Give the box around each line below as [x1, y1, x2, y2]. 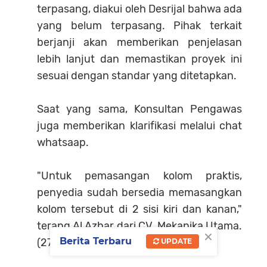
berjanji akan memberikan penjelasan [37, 35, 242, 49]
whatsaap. [37, 135, 89, 149]
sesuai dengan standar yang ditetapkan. [37, 69, 237, 82]
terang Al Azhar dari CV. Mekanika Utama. [37, 219, 242, 232]
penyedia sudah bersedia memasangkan [37, 185, 242, 199]
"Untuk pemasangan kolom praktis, [37, 169, 242, 182]
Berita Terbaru [60, 235, 132, 247]
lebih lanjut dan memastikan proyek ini [37, 52, 242, 66]
